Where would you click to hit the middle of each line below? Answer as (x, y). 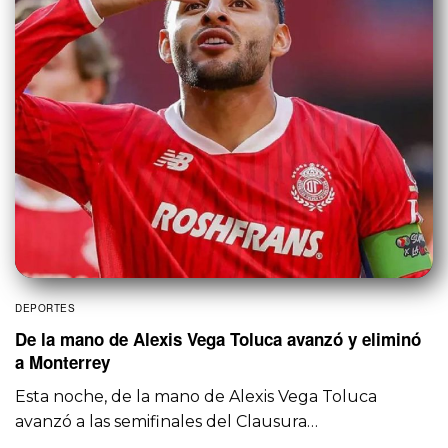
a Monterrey (62, 361)
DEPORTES (45, 307)
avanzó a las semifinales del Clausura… (167, 421)
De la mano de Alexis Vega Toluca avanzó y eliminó (218, 338)
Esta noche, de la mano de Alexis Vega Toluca (196, 396)
